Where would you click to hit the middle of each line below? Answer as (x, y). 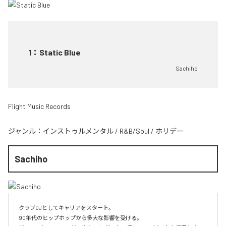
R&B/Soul (134, 131)
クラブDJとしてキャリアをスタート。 (66, 208)
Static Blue (60, 52)
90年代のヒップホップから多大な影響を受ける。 (80, 218)
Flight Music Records (39, 106)
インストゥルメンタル (78, 131)
